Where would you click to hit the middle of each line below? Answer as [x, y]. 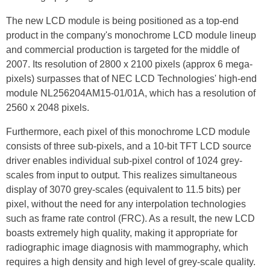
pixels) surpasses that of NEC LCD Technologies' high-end [131, 79]
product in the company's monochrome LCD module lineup [131, 35]
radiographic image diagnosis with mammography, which [127, 247]
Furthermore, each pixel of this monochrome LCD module [128, 132]
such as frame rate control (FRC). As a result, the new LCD [130, 218]
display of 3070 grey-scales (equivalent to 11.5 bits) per [123, 190]
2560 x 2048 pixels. [48, 108]
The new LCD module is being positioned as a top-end [122, 21]
